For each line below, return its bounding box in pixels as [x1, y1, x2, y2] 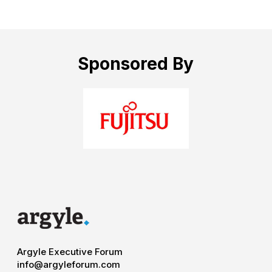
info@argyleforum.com [16, 259, 120, 271]
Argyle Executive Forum [16, 246, 123, 258]
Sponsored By [78, 53, 194, 75]
